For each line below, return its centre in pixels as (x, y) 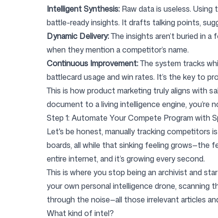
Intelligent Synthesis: (83, 9)
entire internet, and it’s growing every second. (126, 159)
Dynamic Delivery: (78, 36)
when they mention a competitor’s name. (118, 50)
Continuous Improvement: (92, 63)
